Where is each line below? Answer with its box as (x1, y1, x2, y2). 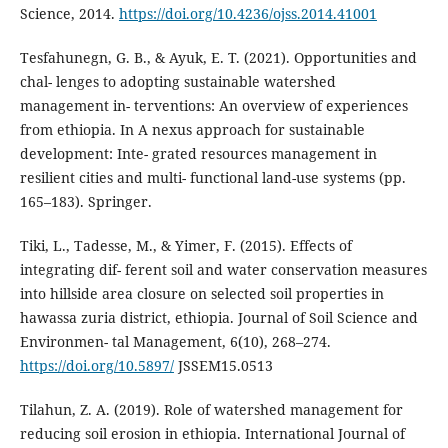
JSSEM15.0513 (173, 356, 273, 376)
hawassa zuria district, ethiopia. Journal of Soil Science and (19, 308, 418, 328)
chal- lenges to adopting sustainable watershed (19, 72, 336, 92)
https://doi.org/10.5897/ (19, 356, 174, 376)
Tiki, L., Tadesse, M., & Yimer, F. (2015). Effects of (19, 236, 352, 256)
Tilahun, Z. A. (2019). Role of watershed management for (19, 400, 403, 420)
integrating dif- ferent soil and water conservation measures (19, 260, 427, 280)
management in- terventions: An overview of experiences (19, 96, 408, 116)
